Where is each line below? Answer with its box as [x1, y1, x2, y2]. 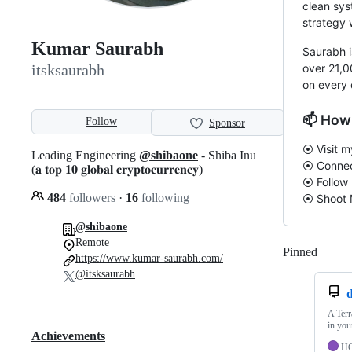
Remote [75, 236, 109, 248]
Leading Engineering [31, 148, 139, 162]
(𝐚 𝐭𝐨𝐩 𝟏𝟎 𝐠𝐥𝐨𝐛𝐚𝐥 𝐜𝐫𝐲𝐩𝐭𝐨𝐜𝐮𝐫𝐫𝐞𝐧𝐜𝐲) [31, 162, 203, 176]
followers [66, 190, 119, 204]
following [138, 190, 189, 204]
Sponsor [209, 117, 245, 130]
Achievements [31, 329, 105, 343]
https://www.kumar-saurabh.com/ [75, 251, 223, 264]
